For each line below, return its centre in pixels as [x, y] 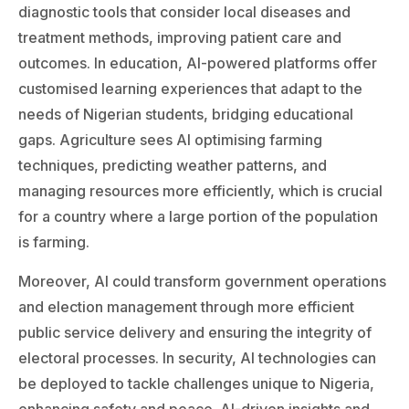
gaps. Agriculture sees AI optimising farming [170, 140]
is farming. [54, 242]
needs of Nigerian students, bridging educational [186, 115]
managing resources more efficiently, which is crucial [200, 191]
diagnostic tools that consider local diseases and [184, 12]
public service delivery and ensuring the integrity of [195, 332]
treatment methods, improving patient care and [180, 38]
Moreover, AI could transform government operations [202, 281]
